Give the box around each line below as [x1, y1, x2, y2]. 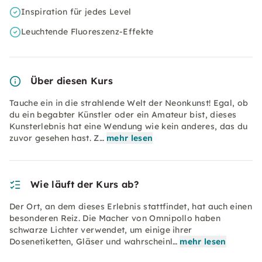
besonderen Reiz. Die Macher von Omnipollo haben [9, 213, 221, 223]
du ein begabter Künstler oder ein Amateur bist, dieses [9, 109, 237, 120]
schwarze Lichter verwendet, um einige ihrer [9, 225, 192, 235]
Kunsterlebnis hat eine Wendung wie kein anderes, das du [9, 121, 248, 132]
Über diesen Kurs [30, 75, 113, 87]
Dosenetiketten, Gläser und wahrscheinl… [9, 236, 178, 247]
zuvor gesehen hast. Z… [9, 133, 105, 143]
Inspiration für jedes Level [21, 6, 132, 17]
